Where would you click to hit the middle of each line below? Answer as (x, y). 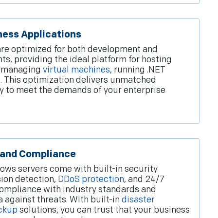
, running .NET (138, 70)
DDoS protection (91, 180)
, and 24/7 (144, 180)
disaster (138, 200)
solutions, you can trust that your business (104, 210)
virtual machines (76, 70)
